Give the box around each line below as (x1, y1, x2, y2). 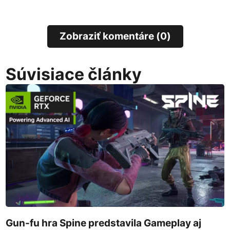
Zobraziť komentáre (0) (59, 30, 171, 43)
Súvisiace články (6, 64, 142, 84)
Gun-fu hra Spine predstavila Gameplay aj (6, 216, 202, 229)
